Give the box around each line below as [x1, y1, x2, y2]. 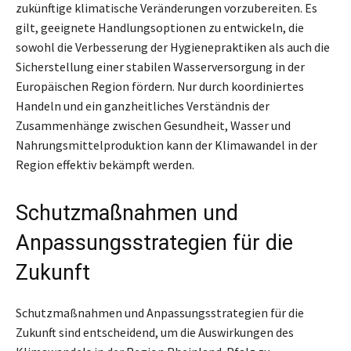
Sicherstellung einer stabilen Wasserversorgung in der [16, 59, 305, 74]
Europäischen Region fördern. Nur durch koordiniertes [16, 78, 304, 94]
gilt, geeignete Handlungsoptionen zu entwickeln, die [16, 20, 304, 35]
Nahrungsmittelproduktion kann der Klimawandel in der [16, 137, 317, 153]
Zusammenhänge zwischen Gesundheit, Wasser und [16, 118, 291, 133]
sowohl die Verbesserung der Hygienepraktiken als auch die [16, 39, 330, 55]
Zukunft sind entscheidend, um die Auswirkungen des [16, 324, 294, 340]
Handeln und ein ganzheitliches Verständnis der [16, 98, 270, 114]
